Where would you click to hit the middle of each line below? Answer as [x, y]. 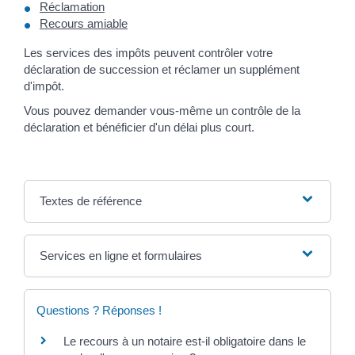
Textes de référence [90, 201]
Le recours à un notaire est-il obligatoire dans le [184, 342]
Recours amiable [83, 23]
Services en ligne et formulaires [120, 256]
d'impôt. [44, 86]
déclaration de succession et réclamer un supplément [161, 69]
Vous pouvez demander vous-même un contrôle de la [162, 111]
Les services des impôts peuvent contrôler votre [148, 52]
